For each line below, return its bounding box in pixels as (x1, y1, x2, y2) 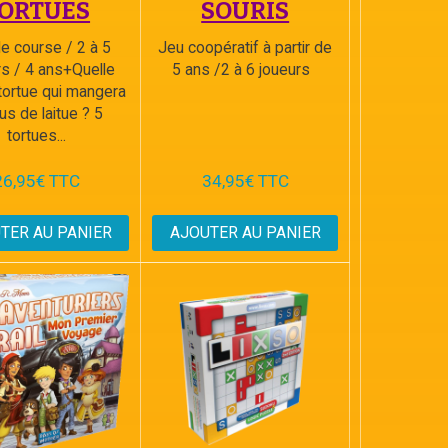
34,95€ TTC (201, 171, 289, 191)
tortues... (7, 126, 67, 145)
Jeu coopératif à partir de (158, 38, 333, 57)
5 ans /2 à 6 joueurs (172, 60, 319, 79)
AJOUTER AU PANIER (169, 223, 321, 242)
